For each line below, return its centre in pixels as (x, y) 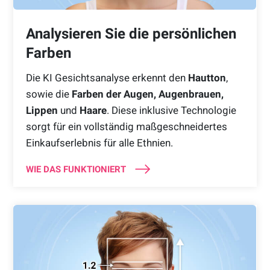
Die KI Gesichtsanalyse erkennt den (107, 77)
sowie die (49, 94)
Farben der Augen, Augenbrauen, (147, 94)
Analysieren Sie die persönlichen (131, 33)
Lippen (42, 110)
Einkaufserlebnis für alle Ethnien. (99, 143)
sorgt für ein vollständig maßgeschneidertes (126, 126)
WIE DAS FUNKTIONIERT (76, 169)
